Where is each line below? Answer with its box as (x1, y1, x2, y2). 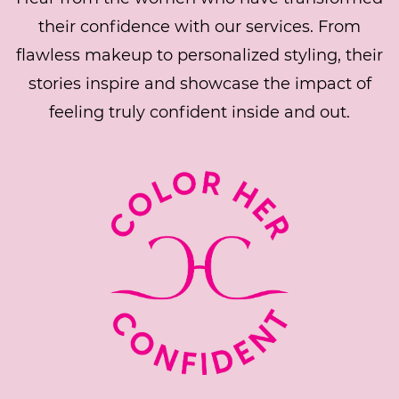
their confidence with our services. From (38, 17, 361, 37)
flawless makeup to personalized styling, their (16, 45, 383, 65)
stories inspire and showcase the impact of (28, 74, 371, 94)
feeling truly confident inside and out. (49, 102, 350, 122)
